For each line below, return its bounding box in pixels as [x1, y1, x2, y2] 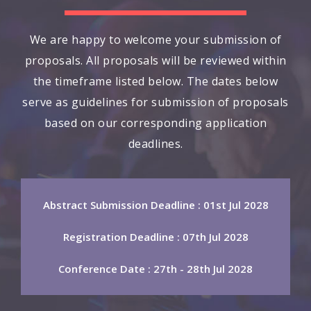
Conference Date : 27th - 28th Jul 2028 [58, 262, 253, 276]
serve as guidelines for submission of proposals [22, 94, 289, 110]
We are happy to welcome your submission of [29, 32, 282, 48]
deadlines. [128, 136, 183, 152]
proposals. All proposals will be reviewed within [24, 53, 287, 69]
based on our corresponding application [44, 115, 267, 131]
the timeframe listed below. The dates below [33, 74, 278, 90]
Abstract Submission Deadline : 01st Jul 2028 [42, 198, 269, 212]
